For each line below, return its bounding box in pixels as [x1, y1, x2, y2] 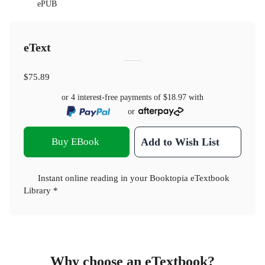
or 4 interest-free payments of [62, 92, 163, 102]
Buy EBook [51, 136, 100, 148]
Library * [24, 185, 58, 196]
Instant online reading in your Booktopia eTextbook [38, 173, 230, 183]
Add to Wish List [141, 136, 220, 148]
